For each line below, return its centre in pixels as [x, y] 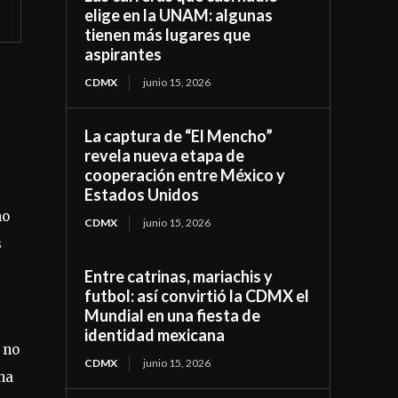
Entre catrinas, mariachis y [179, 276]
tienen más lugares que [168, 34]
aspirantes [123, 54]
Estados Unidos [142, 194]
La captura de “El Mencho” [179, 135]
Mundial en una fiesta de [173, 315]
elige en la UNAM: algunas [179, 15]
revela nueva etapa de [165, 155]
